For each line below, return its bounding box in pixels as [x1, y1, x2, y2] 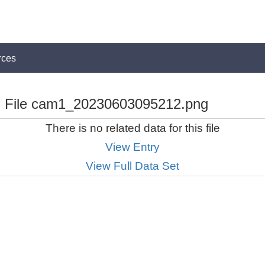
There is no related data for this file [45, 122, 220, 134]
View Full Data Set [86, 160, 179, 172]
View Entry [105, 141, 160, 153]
